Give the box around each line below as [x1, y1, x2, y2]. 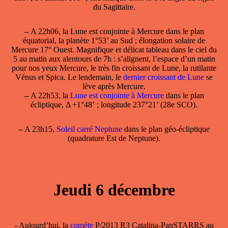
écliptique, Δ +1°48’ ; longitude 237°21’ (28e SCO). [31, 100, 197, 109]
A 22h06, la [28, 26, 70, 36]
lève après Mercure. [82, 81, 146, 91]
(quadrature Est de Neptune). [68, 133, 160, 142]
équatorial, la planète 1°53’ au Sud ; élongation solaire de [23, 36, 205, 45]
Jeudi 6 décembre [53, 180, 175, 199]
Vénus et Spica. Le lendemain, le [15, 72, 123, 81]
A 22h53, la [28, 91, 70, 100]
